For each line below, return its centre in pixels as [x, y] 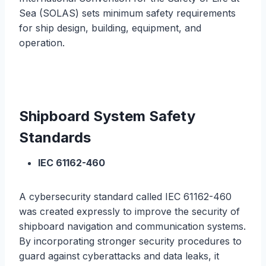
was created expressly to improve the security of [129, 211]
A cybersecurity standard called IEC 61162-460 [125, 196]
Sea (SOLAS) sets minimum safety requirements [127, 13]
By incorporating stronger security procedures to [130, 241]
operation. [42, 42]
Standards [55, 137]
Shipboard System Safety [107, 116]
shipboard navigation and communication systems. [132, 226]
